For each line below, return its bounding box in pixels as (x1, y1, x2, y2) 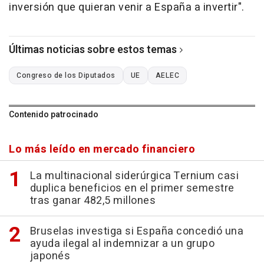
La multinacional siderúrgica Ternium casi (29, 168, 239, 184)
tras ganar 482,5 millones (29, 193, 156, 209)
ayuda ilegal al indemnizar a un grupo (29, 236, 214, 252)
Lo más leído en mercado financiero (9, 141, 195, 158)
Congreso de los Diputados (16, 70, 115, 81)
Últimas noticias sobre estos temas (9, 42, 177, 58)
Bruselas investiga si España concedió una (29, 223, 243, 240)
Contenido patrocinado (9, 108, 98, 121)
